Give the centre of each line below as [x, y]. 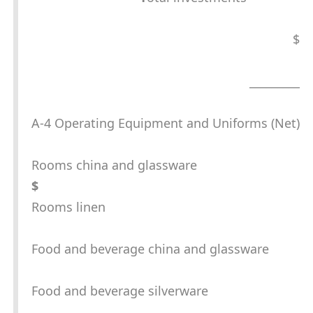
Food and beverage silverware [120, 291]
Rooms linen [68, 207]
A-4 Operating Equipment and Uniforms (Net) [166, 123]
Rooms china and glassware [114, 165]
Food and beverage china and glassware [150, 249]
